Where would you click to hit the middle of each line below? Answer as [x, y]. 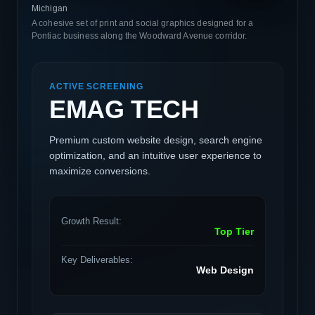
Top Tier [234, 231]
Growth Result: [91, 221]
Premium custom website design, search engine [156, 140]
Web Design [225, 270]
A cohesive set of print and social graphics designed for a [143, 23]
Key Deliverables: [97, 259]
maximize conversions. [100, 171]
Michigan [50, 8]
